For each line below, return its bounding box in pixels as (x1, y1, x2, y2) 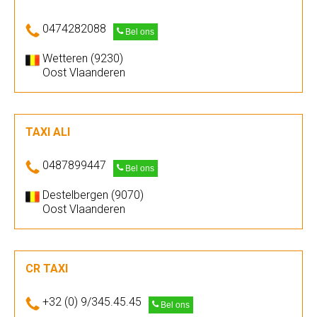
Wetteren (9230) (42, 52, 123, 65)
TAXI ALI (25, 125, 70, 139)
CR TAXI (25, 262, 68, 275)
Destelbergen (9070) (42, 188, 144, 202)
